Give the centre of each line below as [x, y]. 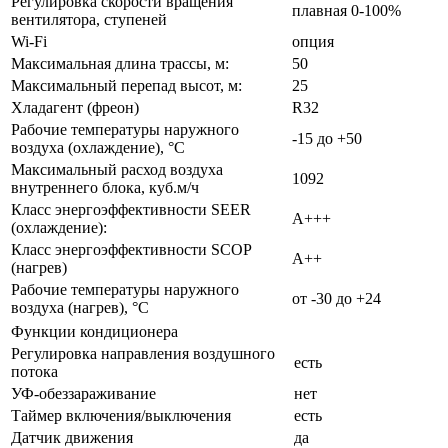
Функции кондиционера [94, 332]
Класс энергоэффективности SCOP [131, 250]
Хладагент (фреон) [75, 108]
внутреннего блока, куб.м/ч [105, 188]
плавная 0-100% [346, 11]
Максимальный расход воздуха [117, 170]
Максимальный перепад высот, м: [126, 86]
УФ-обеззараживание [83, 394]
